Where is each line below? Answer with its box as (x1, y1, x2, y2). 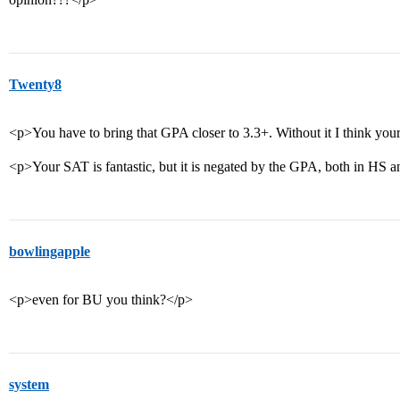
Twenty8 (9, 77, 62, 92)
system (9, 377, 49, 392)
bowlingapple (9, 244, 90, 259)
